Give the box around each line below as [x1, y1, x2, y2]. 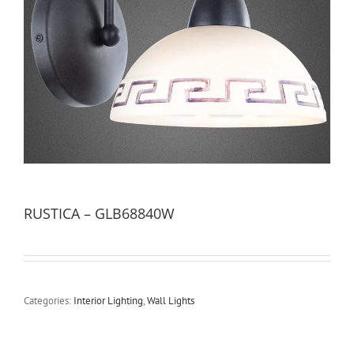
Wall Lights [147, 294, 194, 307]
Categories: [24, 294, 73, 307]
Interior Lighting [73, 294, 143, 307]
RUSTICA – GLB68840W [24, 204, 175, 223]
